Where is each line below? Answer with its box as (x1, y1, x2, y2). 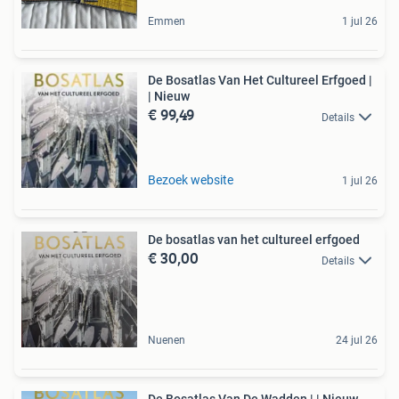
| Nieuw (148, 89, 190, 104)
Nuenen (148, 334, 185, 347)
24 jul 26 (336, 334, 378, 347)
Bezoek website (148, 173, 233, 188)
